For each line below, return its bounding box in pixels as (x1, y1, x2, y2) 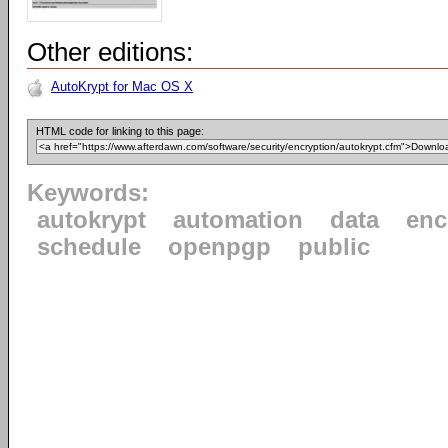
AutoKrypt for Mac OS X (51, 79, 193, 94)
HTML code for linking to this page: (36, 125, 204, 137)
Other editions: (27, 37, 193, 67)
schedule (37, 234, 141, 260)
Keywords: (27, 180, 149, 206)
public (298, 234, 370, 260)
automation (173, 207, 303, 233)
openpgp (168, 234, 271, 260)
